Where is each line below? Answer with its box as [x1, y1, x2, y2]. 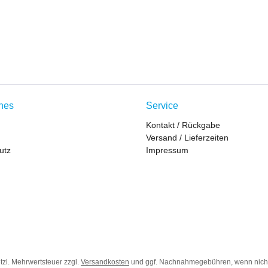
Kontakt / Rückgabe [146, 120, 220, 130]
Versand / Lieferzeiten [146, 133, 229, 142]
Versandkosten [81, 258, 129, 266]
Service [146, 100, 178, 111]
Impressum [146, 145, 188, 155]
